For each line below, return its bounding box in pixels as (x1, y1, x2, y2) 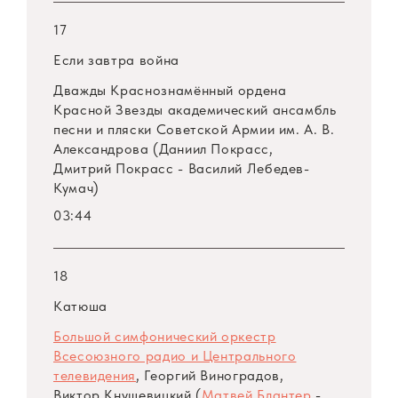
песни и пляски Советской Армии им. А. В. (53, 121, 335, 139)
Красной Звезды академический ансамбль (53, 101, 337, 119)
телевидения (53, 367, 137, 385)
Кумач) (53, 179, 99, 197)
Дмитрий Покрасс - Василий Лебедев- (53, 160, 310, 178)
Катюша (53, 298, 107, 315)
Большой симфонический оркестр (53, 328, 276, 346)
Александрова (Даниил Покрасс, (53, 140, 274, 158)
